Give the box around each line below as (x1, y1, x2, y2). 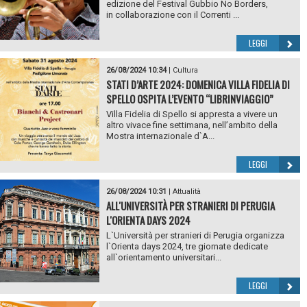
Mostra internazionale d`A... (106, 130, 214, 141)
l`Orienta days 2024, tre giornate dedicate (106, 241, 268, 251)
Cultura (172, 65, 198, 75)
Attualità (172, 186, 201, 196)
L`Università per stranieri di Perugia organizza (106, 230, 284, 241)
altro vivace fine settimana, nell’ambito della (106, 119, 278, 130)
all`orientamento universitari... (106, 251, 221, 262)
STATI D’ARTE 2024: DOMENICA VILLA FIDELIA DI (106, 76, 290, 92)
